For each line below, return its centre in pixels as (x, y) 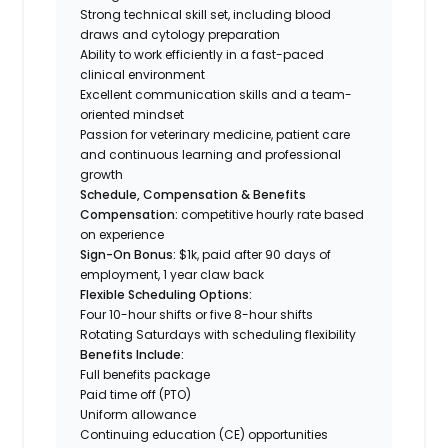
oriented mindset (132, 114)
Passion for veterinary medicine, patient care (215, 134)
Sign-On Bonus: (128, 254)
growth (102, 174)
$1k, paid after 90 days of (254, 254)
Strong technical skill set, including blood (206, 14)
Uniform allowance (138, 414)
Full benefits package (145, 374)
